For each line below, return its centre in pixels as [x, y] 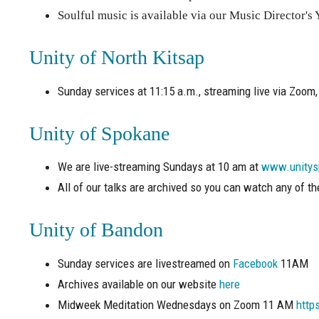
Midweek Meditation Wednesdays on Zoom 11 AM [177, 304]
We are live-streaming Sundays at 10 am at [159, 167]
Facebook [255, 263]
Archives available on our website [138, 284]
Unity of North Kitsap [116, 58]
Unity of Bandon [96, 230]
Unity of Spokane [99, 133]
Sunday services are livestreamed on [145, 263]
